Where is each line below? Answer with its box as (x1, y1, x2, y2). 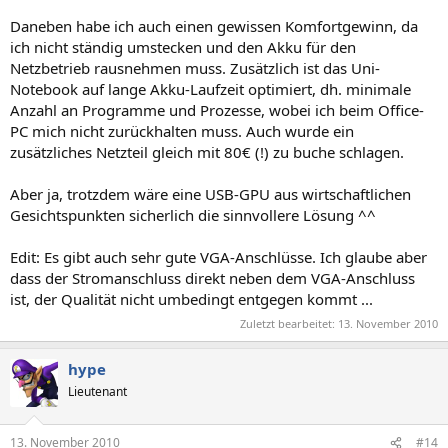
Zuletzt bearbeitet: (240, 315, 338, 331)
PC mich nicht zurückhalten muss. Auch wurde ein (10, 121, 354, 141)
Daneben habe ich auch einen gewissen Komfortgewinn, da (10, 16, 418, 36)
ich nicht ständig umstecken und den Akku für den (10, 37, 356, 57)
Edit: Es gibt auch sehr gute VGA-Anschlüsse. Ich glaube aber (10, 247, 427, 267)
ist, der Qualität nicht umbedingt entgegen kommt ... (10, 289, 373, 309)
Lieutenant (68, 382, 127, 400)
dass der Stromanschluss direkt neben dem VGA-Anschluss (10, 268, 415, 288)
